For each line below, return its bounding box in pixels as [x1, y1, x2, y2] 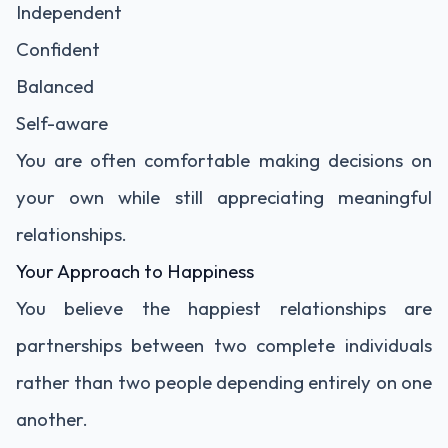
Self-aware [16, 111, 108, 135]
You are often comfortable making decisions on [16, 148, 432, 172]
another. [16, 407, 88, 431]
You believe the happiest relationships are [16, 296, 432, 320]
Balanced [16, 74, 94, 98]
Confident [16, 37, 100, 61]
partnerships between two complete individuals [16, 333, 432, 357]
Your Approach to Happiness [16, 259, 254, 283]
